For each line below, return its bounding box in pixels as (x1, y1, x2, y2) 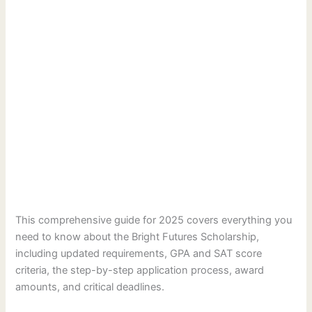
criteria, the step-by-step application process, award (15, 264, 265, 277)
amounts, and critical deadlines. (15, 281, 165, 294)
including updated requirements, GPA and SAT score (15, 247, 263, 260)
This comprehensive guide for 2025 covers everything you (15, 214, 292, 227)
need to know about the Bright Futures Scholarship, (15, 231, 260, 244)
